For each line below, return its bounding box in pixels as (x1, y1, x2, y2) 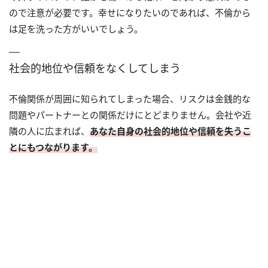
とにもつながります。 (9, 141, 98, 153)
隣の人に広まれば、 (9, 124, 90, 137)
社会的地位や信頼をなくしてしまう (9, 60, 181, 75)
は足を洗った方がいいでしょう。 (9, 22, 143, 35)
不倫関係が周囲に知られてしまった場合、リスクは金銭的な (9, 92, 251, 105)
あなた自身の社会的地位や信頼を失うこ (90, 124, 251, 137)
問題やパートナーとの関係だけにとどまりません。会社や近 (9, 108, 251, 121)
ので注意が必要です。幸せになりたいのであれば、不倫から (9, 6, 251, 19)
